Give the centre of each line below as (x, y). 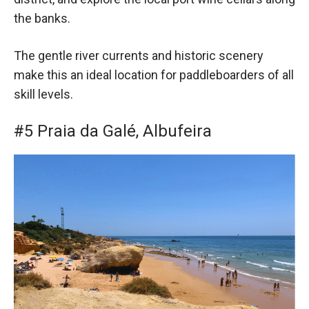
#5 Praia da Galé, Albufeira (113, 131)
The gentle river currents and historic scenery (139, 55)
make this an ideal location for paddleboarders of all (154, 74)
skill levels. (43, 94)
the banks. (42, 19)
